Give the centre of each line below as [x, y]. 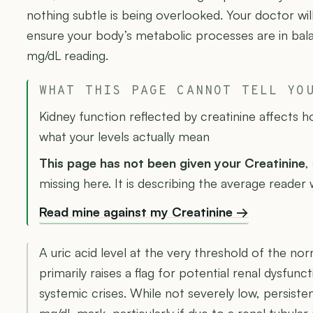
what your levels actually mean [124, 137]
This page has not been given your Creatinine [172, 163]
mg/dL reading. [67, 56]
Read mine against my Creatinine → [144, 212]
